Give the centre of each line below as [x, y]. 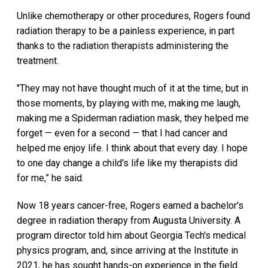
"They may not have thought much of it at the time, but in [133, 88]
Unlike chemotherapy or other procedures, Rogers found [133, 16]
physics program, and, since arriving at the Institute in [127, 250]
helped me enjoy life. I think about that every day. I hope [132, 148]
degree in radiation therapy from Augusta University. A [129, 220]
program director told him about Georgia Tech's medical [131, 235]
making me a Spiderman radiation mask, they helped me [133, 118]
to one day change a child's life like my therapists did [127, 163]
